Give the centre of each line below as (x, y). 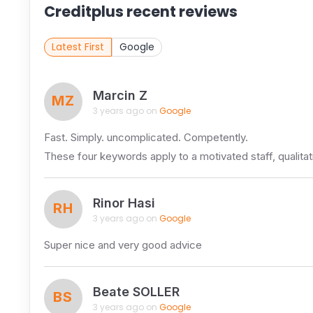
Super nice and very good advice (123, 245)
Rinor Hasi (124, 203)
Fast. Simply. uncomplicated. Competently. (146, 137)
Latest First (78, 47)
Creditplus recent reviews (140, 12)
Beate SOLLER (136, 291)
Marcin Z (120, 95)
